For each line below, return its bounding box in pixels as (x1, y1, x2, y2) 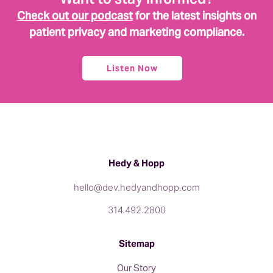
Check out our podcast (16, 9, 133, 23)
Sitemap (118, 238, 155, 249)
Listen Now (106, 63, 158, 74)
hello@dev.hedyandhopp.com (73, 182, 200, 193)
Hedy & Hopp (108, 157, 165, 169)
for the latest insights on (132, 9, 257, 23)
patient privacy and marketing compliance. (29, 25, 244, 39)
